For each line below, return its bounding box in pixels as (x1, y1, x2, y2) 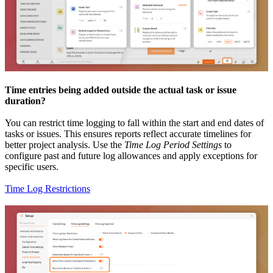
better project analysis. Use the (5, 140, 124, 150)
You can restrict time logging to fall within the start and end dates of (5, 118, 264, 128)
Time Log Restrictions (5, 183, 90, 194)
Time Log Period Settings (124, 140, 222, 150)
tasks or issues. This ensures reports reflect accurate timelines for (5, 129, 251, 139)
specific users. (5, 161, 58, 172)
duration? (5, 96, 46, 106)
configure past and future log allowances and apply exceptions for (5, 151, 257, 161)
